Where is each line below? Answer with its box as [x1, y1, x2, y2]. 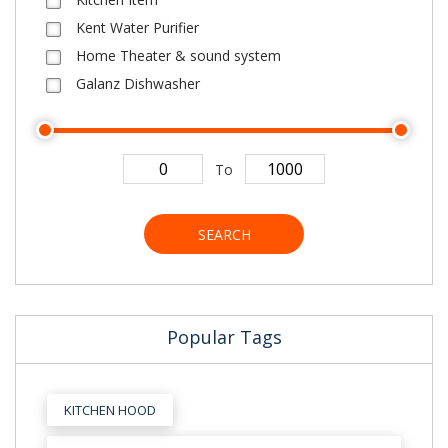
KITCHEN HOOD [64, 401, 156, 419]
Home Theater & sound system [76, 46, 281, 65]
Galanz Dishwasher [76, 74, 200, 93]
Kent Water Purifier [76, 18, 199, 37]
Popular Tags [166, 325, 282, 349]
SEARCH [197, 225, 251, 244]
